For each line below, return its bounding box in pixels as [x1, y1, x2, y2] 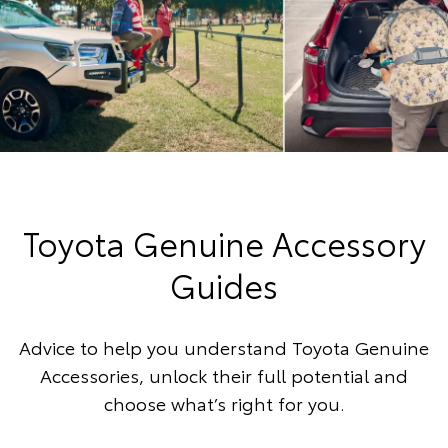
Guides [170, 262, 278, 308]
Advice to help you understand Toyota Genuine [19, 334, 429, 361]
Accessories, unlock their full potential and [40, 362, 408, 389]
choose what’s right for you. [103, 390, 345, 417]
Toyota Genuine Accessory [22, 220, 426, 266]
